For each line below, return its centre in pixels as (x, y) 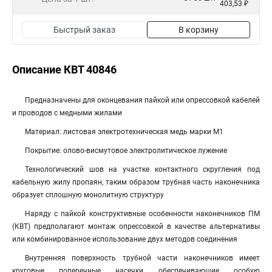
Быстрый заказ (84, 30)
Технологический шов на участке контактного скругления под (142, 169)
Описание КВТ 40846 (64, 70)
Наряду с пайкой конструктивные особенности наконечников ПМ (142, 214)
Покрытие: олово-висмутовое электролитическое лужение (126, 151)
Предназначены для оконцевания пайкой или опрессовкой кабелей (142, 100)
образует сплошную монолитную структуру (88, 195)
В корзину (199, 30)
